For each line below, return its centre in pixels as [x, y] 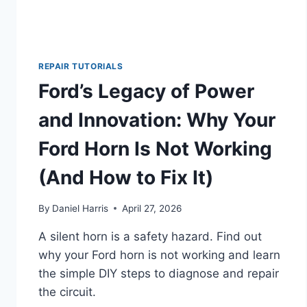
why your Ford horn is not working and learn [159, 255]
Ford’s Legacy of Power [146, 91]
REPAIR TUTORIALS [81, 66]
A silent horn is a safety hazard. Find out [150, 236]
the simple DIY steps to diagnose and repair [159, 273]
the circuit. [67, 292]
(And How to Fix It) [126, 177]
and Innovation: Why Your [157, 120]
